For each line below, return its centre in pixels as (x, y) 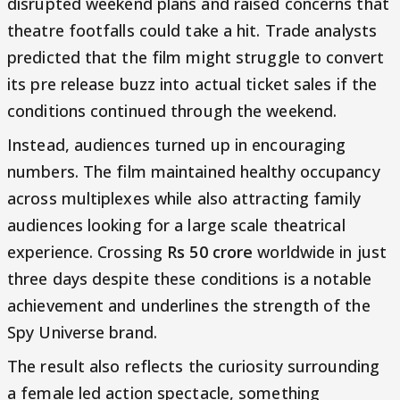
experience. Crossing (87, 252)
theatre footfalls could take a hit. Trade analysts (192, 31)
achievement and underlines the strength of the (189, 306)
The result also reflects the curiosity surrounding (194, 367)
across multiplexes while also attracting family (184, 199)
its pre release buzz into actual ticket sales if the (192, 84)
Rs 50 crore (210, 252)
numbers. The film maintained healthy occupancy (194, 172)
